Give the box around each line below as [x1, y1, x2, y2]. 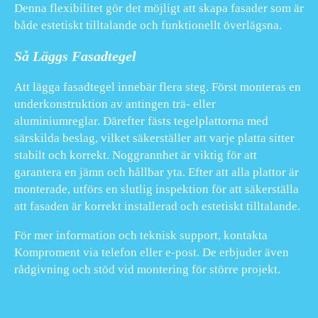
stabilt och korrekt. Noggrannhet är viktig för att [14, 148, 257, 162]
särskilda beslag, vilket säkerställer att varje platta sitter [14, 131, 295, 145]
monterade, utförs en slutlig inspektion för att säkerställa [14, 182, 299, 196]
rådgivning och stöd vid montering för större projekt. [14, 262, 280, 276]
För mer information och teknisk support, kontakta [14, 228, 268, 242]
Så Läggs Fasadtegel [14, 48, 136, 64]
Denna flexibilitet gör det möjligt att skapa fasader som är [14, 1, 304, 16]
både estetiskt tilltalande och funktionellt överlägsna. [14, 18, 282, 33]
